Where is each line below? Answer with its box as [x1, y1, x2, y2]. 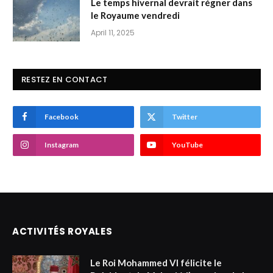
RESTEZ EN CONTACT [21, 74, 108, 86]
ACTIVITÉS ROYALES [12, 225, 113, 238]
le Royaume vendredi [91, 10, 180, 21]
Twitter [171, 112, 197, 122]
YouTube [171, 140, 203, 150]
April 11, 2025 [91, 27, 135, 38]
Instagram [44, 140, 79, 150]
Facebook [44, 112, 79, 122]
